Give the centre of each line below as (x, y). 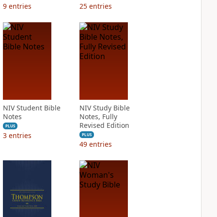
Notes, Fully (98, 116)
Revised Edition (104, 125)
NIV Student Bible (31, 108)
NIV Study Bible (104, 108)
